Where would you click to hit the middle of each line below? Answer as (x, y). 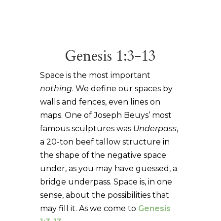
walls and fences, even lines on (100, 102)
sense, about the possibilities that (104, 195)
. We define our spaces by (122, 88)
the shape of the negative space (103, 155)
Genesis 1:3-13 (110, 56)
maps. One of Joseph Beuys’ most (106, 115)
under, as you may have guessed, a (108, 168)
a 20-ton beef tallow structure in (105, 142)
